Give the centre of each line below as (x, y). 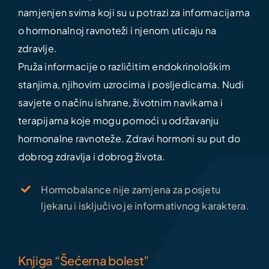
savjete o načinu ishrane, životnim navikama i (120, 102)
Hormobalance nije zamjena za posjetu (131, 189)
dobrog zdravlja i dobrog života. (92, 156)
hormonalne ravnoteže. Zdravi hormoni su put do (129, 138)
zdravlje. (38, 48)
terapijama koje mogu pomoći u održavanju (118, 120)
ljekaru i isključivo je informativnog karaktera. (145, 205)
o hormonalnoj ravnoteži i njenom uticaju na (117, 30)
